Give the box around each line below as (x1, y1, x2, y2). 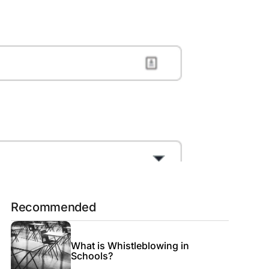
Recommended (10, 200, 96, 214)
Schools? (70, 250, 113, 262)
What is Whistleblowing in (70, 240, 189, 252)
